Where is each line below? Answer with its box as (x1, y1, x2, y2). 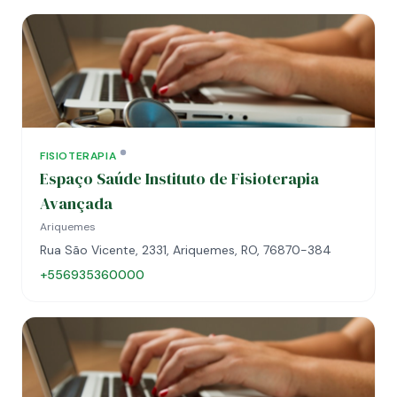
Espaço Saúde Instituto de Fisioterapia (40, 167, 319, 190)
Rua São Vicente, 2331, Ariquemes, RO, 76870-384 (40, 242, 331, 258)
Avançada (40, 192, 113, 214)
